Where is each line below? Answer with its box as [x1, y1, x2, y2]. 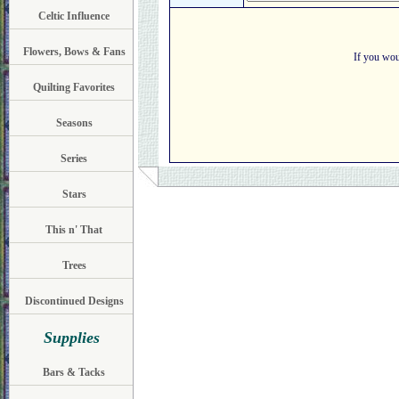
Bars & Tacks [43, 366, 105, 379]
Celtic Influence [38, 10, 110, 22]
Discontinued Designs [24, 295, 124, 307]
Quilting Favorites [33, 81, 115, 94]
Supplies [43, 329, 100, 346]
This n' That [45, 224, 102, 236]
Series [61, 152, 87, 165]
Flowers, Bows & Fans [22, 45, 126, 58]
